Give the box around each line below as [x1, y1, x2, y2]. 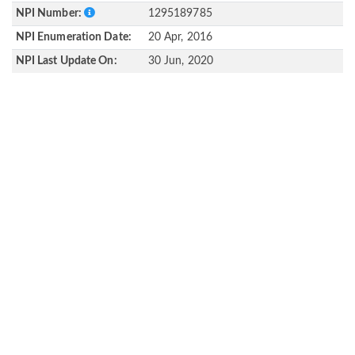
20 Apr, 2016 [147, 32, 212, 44]
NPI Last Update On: [15, 55, 117, 67]
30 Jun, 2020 [147, 55, 213, 67]
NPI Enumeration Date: [15, 32, 132, 44]
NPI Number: [15, 8, 84, 20]
